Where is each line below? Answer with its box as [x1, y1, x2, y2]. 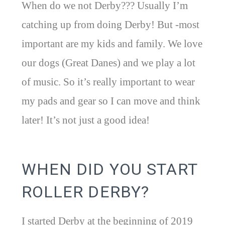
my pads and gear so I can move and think [21, 95, 200, 107]
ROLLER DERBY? [21, 182, 150, 201]
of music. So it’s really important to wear [21, 76, 195, 88]
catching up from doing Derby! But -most [21, 19, 199, 31]
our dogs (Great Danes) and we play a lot [21, 57, 195, 69]
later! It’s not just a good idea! [21, 114, 150, 127]
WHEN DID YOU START [21, 159, 197, 179]
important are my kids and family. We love [21, 38, 202, 50]
